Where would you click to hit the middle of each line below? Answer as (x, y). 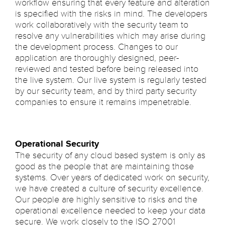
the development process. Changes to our (96, 47)
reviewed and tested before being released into (107, 69)
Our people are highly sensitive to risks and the (106, 199)
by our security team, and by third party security (106, 91)
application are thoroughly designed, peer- (97, 58)
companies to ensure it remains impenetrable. (103, 102)
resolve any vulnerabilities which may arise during (110, 36)
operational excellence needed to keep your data (110, 210)
